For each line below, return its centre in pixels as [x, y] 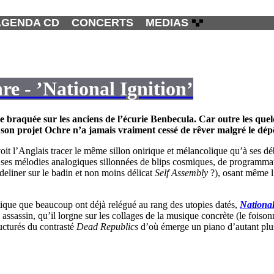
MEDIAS [167, 23]
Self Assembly [181, 172]
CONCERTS [102, 23]
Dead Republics [107, 226]
